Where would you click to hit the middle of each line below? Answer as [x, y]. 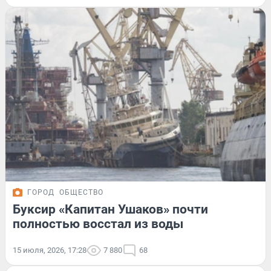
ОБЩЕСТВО [81, 192]
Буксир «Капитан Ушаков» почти [110, 209]
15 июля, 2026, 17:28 [50, 250]
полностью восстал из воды [98, 224]
